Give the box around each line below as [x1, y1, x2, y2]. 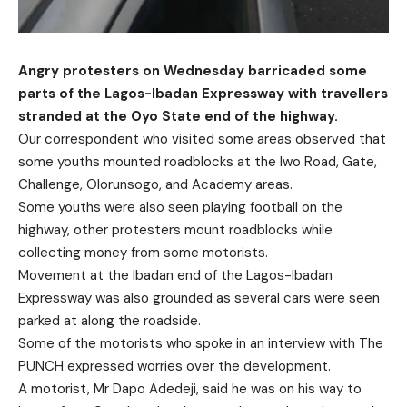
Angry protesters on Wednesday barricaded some [18, 61, 367, 80]
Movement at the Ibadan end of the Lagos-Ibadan [18, 265, 333, 284]
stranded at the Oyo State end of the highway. [18, 106, 338, 125]
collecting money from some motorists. [18, 243, 268, 262]
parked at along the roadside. [18, 311, 201, 330]
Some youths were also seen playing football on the [18, 197, 342, 216]
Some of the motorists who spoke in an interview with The [18, 333, 383, 352]
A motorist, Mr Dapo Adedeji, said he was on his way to [18, 379, 362, 398]
